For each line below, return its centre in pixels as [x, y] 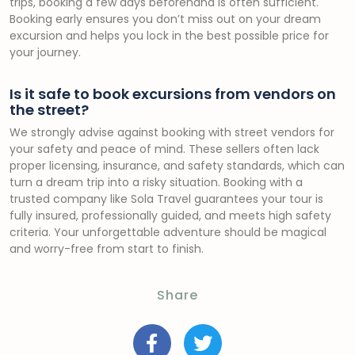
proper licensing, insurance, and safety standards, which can [177, 166]
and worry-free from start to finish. [107, 249]
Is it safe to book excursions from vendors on [173, 94]
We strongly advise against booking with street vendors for [172, 132]
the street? [49, 110]
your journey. [45, 52]
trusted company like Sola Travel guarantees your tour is [166, 199]
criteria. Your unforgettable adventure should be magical [168, 232]
